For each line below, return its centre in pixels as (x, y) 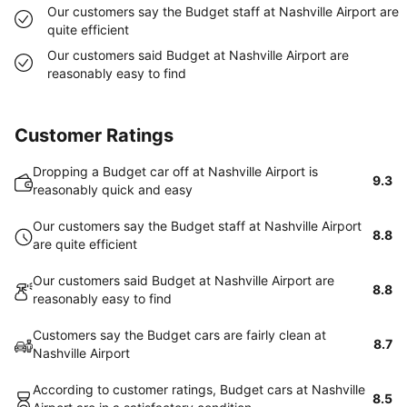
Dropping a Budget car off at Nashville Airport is (175, 171)
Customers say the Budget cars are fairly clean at (179, 335)
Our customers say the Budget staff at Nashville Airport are (223, 11)
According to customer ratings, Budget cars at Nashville (199, 389)
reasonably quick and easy (113, 189)
